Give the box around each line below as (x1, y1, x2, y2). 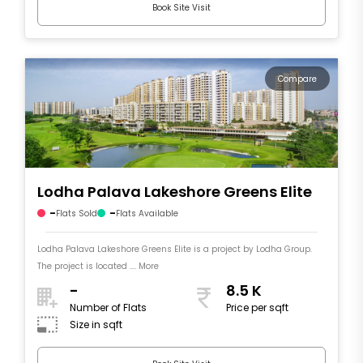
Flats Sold (56, 207, 97, 220)
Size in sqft (70, 318, 122, 332)
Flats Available (116, 207, 178, 220)
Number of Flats (70, 301, 147, 315)
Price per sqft (226, 301, 288, 315)
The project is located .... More (37, 259, 159, 272)
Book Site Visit (152, 2, 211, 15)
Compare (278, 72, 317, 85)
